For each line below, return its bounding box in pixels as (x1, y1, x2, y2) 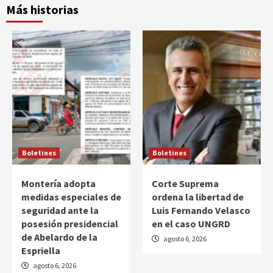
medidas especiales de (21, 190, 121, 203)
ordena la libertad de (152, 190, 244, 203)
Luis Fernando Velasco (152, 204, 250, 216)
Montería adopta (21, 177, 96, 190)
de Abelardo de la (21, 230, 97, 243)
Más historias (6, 1, 79, 17)
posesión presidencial (21, 217, 118, 230)
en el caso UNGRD (152, 217, 230, 230)
